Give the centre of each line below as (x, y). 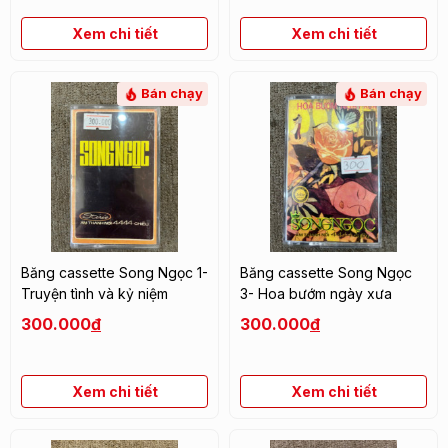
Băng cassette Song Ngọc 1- (114, 272)
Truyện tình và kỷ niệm (94, 293)
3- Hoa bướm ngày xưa (316, 293)
